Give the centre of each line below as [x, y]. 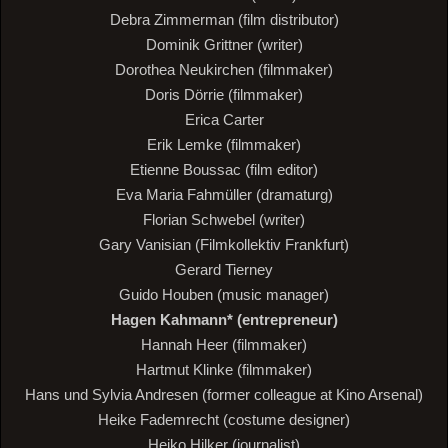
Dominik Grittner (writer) [224, 45]
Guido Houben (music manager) [224, 295]
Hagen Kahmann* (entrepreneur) [224, 320]
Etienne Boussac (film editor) [224, 170]
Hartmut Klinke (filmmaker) [224, 370]
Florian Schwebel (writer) [224, 220]
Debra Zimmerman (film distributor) [224, 20]
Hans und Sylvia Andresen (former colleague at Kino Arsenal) [224, 395]
